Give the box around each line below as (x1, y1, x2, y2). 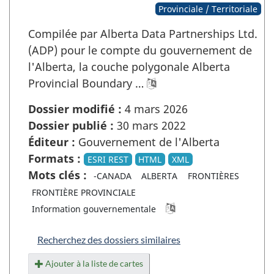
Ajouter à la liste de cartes (45, 257, 143, 268)
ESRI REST (87, 153, 128, 165)
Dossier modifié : (28, 101, 122, 116)
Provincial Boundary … (28, 75, 144, 91)
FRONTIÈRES (187, 169, 239, 182)
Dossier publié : (28, 117, 114, 133)
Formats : (28, 150, 81, 166)
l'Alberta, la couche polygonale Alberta (28, 59, 230, 74)
